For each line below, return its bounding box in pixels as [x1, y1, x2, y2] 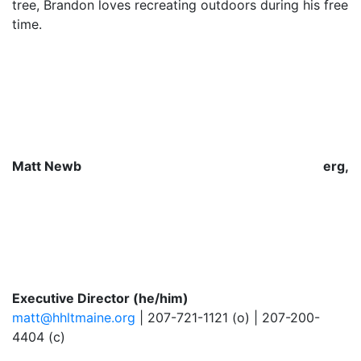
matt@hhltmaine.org [12, 309, 135, 326]
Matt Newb [12, 158, 81, 175]
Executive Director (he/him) [12, 290, 189, 306]
